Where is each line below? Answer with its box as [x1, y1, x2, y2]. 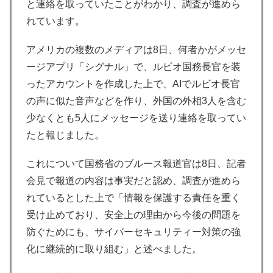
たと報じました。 [26, 130, 104, 141]
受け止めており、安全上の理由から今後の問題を [26, 210, 241, 221]
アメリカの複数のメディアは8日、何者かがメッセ [26, 44, 246, 55]
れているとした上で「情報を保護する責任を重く [26, 193, 241, 204]
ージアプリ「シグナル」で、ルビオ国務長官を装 [26, 62, 241, 73]
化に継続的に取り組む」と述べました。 [26, 244, 202, 255]
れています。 [26, 15, 85, 26]
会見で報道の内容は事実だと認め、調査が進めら [26, 175, 241, 186]
